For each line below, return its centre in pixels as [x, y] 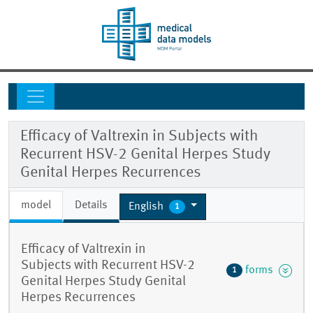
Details [91, 206]
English [147, 206]
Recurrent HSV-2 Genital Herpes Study [145, 155]
